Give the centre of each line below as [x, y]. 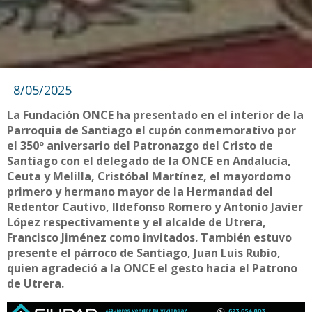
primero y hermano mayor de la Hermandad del [140, 191]
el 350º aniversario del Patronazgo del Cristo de [140, 145]
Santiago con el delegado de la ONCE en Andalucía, [149, 161]
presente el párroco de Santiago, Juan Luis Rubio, [144, 252]
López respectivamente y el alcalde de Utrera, [136, 222]
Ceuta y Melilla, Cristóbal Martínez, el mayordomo [149, 176]
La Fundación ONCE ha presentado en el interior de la [155, 115]
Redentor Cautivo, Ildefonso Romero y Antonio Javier [155, 206]
